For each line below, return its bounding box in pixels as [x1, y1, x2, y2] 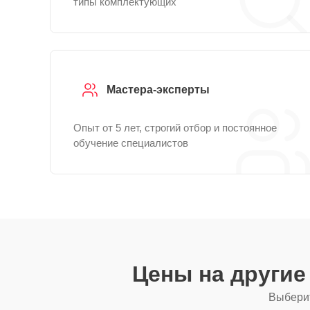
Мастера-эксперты [107, 84, 210, 95]
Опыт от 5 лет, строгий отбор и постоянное [73, 122, 277, 134]
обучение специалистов [73, 137, 188, 149]
